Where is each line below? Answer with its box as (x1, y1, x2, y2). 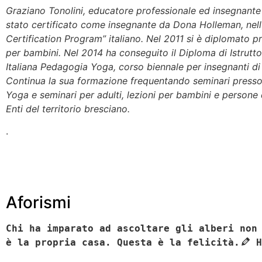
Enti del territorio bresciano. (6, 102, 130, 115)
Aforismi (6, 192, 71, 213)
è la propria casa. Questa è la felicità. (6, 237, 240, 249)
